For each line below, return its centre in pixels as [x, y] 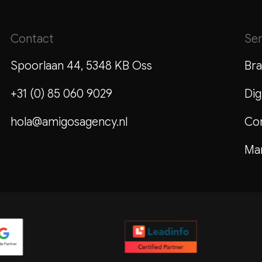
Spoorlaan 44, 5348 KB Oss [81, 66]
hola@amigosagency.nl [69, 122]
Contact [32, 39]
